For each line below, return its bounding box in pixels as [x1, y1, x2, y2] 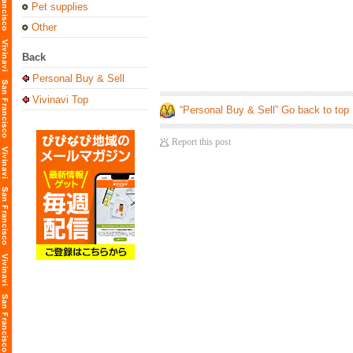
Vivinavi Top [32, 94, 88, 106]
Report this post [172, 136, 231, 147]
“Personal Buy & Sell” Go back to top [180, 104, 349, 117]
